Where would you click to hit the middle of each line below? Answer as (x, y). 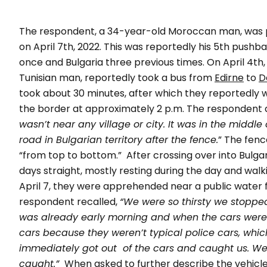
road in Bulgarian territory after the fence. (119, 140)
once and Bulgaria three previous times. (112, 62)
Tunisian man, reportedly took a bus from (117, 78)
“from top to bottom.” (72, 155)
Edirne (229, 78)
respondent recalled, (69, 202)
